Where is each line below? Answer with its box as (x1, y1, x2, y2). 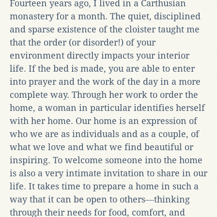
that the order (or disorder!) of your (10, 37, 155, 47)
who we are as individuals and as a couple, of (10, 128, 199, 139)
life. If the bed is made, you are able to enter (10, 63, 195, 74)
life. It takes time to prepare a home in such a (10, 181, 199, 191)
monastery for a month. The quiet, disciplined (10, 11, 201, 21)
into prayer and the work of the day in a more (10, 76, 201, 87)
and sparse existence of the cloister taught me (10, 24, 200, 34)
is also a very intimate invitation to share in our (10, 168, 207, 178)
